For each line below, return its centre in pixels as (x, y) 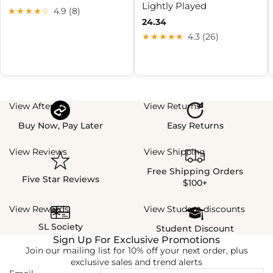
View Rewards (39, 209)
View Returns (172, 106)
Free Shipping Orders (195, 172)
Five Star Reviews (60, 179)
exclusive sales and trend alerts (136, 262)
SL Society (60, 226)
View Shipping (175, 152)
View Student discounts (194, 209)
